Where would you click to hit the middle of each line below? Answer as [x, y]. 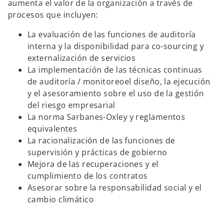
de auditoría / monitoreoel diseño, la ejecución [119, 82]
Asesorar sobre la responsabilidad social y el [115, 188]
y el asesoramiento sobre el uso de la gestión [116, 93]
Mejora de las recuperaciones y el [93, 164]
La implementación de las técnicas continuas [115, 70]
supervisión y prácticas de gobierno [97, 152]
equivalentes [54, 129]
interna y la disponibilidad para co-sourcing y [116, 46]
